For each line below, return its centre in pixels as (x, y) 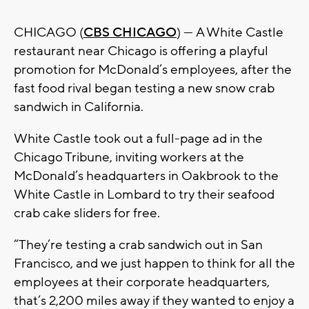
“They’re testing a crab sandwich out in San (138, 245)
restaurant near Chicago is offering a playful (141, 51)
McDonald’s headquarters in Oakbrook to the (146, 176)
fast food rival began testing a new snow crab (144, 89)
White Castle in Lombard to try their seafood (144, 195)
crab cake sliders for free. (87, 213)
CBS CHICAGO (130, 33)
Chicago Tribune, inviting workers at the (129, 158)
